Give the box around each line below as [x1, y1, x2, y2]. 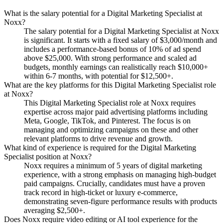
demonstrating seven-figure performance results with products [24, 197, 217, 206]
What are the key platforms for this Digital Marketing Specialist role [4, 81, 216, 90]
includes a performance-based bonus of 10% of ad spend [24, 45, 201, 54]
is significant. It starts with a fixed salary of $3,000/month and [24, 36, 217, 45]
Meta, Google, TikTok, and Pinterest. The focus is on [24, 116, 191, 125]
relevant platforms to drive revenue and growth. [24, 134, 173, 143]
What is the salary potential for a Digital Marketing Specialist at [4, 9, 202, 18]
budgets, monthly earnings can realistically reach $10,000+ [24, 63, 208, 72]
